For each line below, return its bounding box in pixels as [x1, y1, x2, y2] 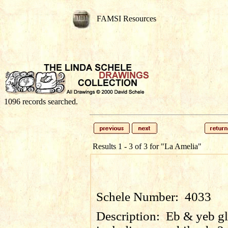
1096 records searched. [4, 97, 78, 106]
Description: [96, 209, 166, 223]
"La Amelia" [161, 142, 202, 151]
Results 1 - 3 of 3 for [93, 142, 161, 151]
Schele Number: [96, 190, 185, 204]
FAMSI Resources [97, 14, 156, 23]
